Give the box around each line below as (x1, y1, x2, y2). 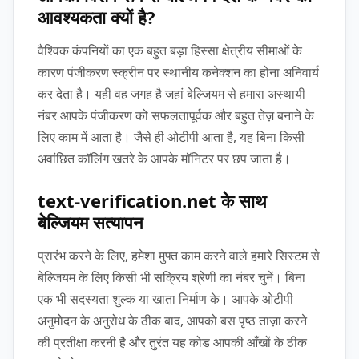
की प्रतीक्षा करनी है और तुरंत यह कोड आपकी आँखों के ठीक (38, 333, 307, 351)
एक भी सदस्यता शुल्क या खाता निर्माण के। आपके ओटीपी (38, 289, 293, 308)
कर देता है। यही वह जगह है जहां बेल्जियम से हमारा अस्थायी (38, 84, 305, 103)
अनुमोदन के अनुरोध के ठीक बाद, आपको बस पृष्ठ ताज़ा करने (38, 311, 307, 329)
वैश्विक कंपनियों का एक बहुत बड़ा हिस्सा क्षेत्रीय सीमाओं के (38, 41, 302, 59)
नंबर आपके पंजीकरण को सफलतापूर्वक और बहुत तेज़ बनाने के (38, 106, 314, 124)
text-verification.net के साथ (38, 188, 267, 212)
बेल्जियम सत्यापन (38, 209, 143, 234)
